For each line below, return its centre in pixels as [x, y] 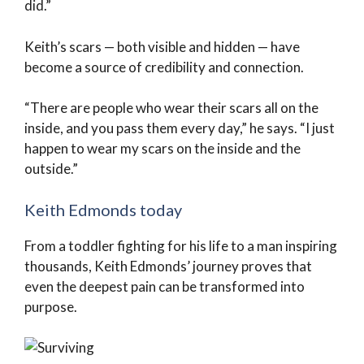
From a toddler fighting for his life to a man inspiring [181, 245]
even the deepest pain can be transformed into [165, 286]
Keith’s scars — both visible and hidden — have [162, 46]
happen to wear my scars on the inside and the [162, 148]
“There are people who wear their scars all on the [171, 108]
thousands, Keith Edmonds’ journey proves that [168, 266]
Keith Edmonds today [103, 209]
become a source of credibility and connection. [164, 67]
